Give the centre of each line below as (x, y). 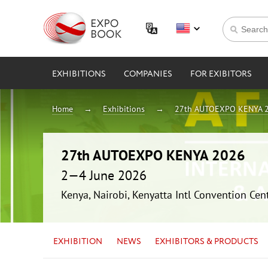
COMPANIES (148, 74)
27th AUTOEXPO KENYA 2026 (153, 155)
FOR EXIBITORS (221, 74)
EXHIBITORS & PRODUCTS (207, 241)
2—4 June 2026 (104, 175)
